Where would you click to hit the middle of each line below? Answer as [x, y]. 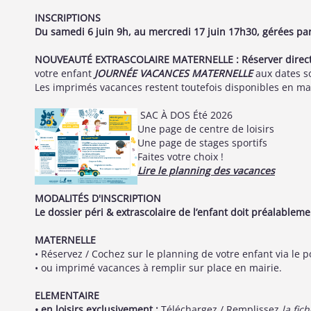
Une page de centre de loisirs [206, 129]
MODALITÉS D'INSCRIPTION [98, 198]
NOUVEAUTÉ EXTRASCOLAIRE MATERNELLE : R [141, 59]
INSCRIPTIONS [68, 18]
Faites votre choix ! [180, 157]
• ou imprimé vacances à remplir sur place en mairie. [158, 268]
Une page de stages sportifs [202, 143]
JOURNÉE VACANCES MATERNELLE [172, 73]
